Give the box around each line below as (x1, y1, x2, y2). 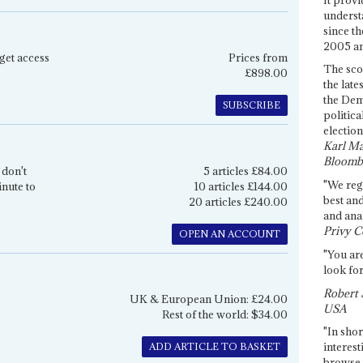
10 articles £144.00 (194, 178, 288, 194)
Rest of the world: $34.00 (161, 307, 288, 322)
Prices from (228, 50, 288, 66)
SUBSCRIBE (222, 99, 280, 112)
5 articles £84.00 (203, 163, 288, 178)
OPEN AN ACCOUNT (178, 227, 280, 240)
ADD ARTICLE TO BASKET (148, 340, 280, 353)
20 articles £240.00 (188, 194, 288, 209)
